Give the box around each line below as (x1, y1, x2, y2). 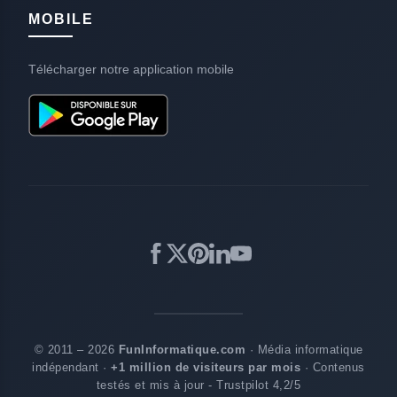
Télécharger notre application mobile (28, 61, 234, 76)
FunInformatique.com (118, 342, 245, 356)
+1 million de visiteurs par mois (111, 360, 301, 374)
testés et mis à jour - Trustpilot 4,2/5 (96, 378, 301, 392)
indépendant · (32, 360, 112, 374)
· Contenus (300, 360, 365, 374)
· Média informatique (245, 342, 363, 356)
